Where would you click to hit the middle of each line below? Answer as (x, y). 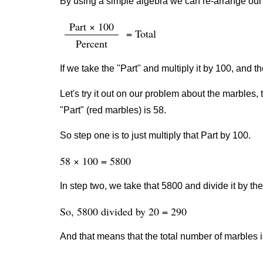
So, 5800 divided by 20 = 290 (123, 211)
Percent (92, 43)
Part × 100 (92, 26)
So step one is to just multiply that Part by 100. (155, 135)
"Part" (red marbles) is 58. (113, 110)
